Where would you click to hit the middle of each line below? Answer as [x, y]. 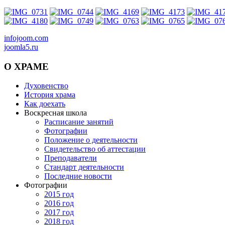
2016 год [59, 203]
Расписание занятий [79, 122]
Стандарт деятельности [84, 167]
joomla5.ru [21, 47]
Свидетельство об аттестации [95, 149]
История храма [50, 95]
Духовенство [46, 86]
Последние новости [78, 176]
